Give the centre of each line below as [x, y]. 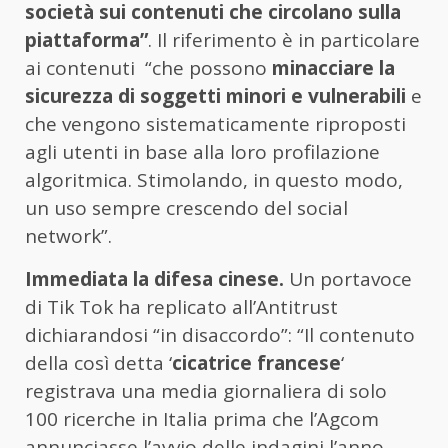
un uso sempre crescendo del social [186, 207]
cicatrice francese [256, 362]
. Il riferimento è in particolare [284, 39]
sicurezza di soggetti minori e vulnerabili [215, 95]
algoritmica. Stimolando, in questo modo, [214, 179]
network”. [68, 235]
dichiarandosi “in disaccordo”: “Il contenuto [220, 334]
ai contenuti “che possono [148, 67]
